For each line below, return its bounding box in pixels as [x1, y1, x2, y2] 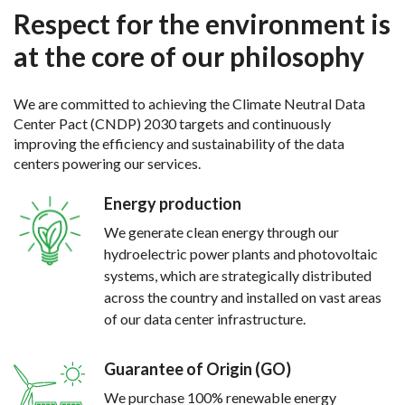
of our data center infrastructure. [104, 310, 306, 327]
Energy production [104, 193, 241, 213]
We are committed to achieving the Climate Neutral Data [14, 95, 365, 112]
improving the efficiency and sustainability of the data [14, 135, 344, 152]
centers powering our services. [14, 155, 201, 172]
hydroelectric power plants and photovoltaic [104, 245, 378, 262]
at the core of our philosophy [14, 40, 364, 72]
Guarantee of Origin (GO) [104, 359, 291, 379]
